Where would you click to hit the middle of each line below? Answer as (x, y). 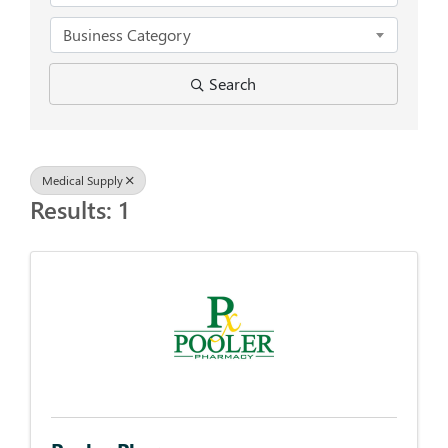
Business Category (127, 34)
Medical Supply (82, 180)
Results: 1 (79, 209)
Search (232, 83)
